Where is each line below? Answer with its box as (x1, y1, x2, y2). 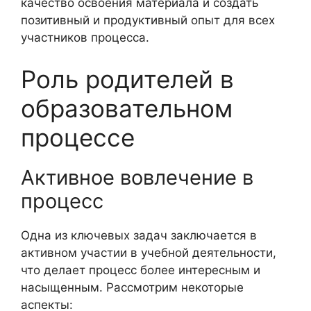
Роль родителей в (21, 64, 234, 94)
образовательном (21, 93, 233, 123)
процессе (21, 122, 135, 152)
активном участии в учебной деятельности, (21, 245, 276, 260)
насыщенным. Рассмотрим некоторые (21, 280, 244, 294)
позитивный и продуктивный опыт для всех (21, 13, 275, 28)
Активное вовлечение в (21, 165, 253, 190)
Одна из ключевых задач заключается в (21, 228, 257, 242)
